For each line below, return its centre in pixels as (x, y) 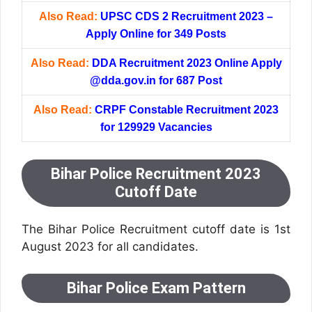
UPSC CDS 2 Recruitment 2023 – (187, 16)
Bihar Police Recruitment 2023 (156, 174)
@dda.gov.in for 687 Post (156, 80)
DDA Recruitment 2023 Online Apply (187, 63)
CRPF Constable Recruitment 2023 (187, 109)
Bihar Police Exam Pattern (156, 288)
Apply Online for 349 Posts (156, 33)
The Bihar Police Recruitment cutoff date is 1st (156, 229)
